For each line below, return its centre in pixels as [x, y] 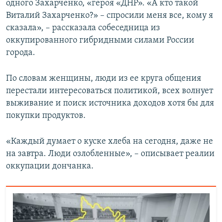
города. [21, 53]
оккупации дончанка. [50, 166]
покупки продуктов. [46, 115]
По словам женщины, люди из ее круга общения [104, 78]
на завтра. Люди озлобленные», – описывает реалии [110, 154]
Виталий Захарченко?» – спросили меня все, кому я [110, 15]
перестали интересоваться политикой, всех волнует [110, 91]
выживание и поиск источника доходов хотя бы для [110, 103]
